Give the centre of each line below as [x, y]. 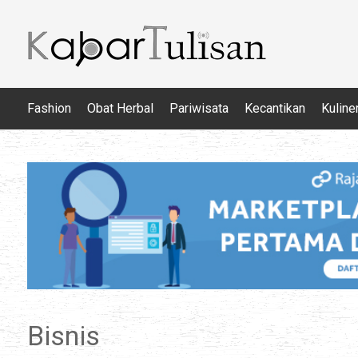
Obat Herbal [120, 108]
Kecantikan [275, 108]
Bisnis [64, 336]
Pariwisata [199, 108]
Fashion [49, 108]
